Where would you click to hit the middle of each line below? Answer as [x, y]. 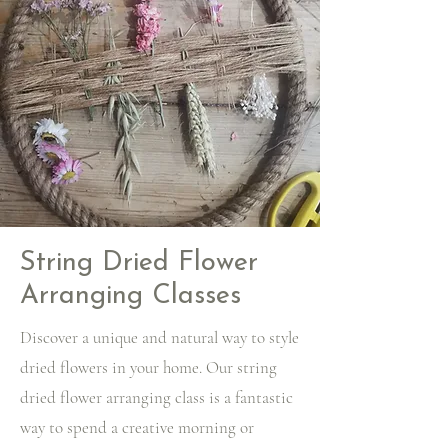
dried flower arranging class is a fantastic [156, 397]
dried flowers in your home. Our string [148, 367]
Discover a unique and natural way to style [159, 337]
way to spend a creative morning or [137, 427]
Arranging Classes [130, 296]
